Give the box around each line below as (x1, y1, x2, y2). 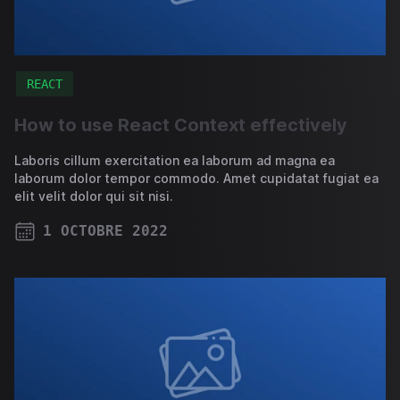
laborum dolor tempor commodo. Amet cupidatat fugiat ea (14, 170, 379, 186)
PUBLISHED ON (13, 241, 121, 259)
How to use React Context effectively (14, 113, 347, 136)
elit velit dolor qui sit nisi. (14, 187, 173, 204)
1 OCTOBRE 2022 (43, 221, 168, 239)
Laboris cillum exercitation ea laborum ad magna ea (14, 152, 335, 168)
